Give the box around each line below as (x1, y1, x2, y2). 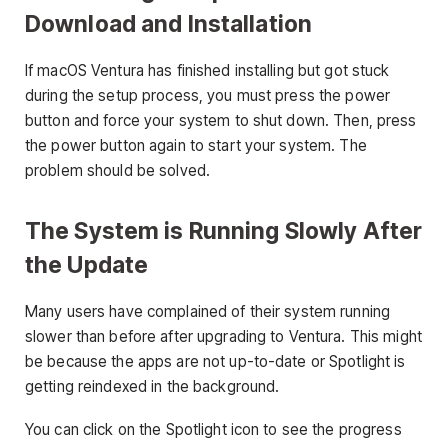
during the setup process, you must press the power (25, 85, 391, 105)
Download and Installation (25, 9, 313, 37)
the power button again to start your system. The (25, 135, 367, 155)
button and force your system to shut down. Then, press (25, 110, 417, 130)
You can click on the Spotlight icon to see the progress (25, 419, 402, 439)
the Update (25, 250, 149, 278)
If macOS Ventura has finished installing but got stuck (25, 60, 390, 80)
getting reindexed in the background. (25, 376, 280, 396)
